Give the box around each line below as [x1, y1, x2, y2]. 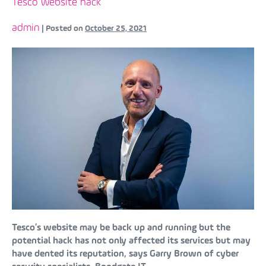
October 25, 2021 [85, 24, 147, 34]
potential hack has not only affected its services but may [12, 236, 251, 246]
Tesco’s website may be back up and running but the [12, 223, 230, 233]
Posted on [46, 24, 83, 34]
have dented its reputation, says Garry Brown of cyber [12, 249, 239, 259]
